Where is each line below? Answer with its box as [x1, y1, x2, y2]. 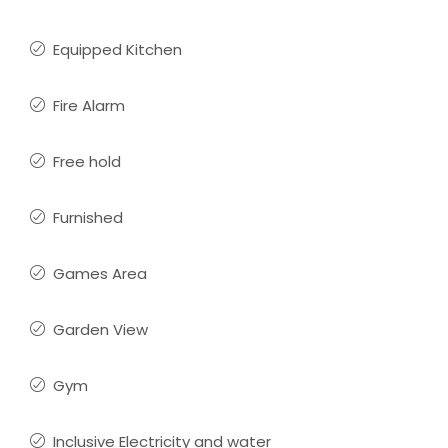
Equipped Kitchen [53, 39, 182, 60]
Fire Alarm [53, 95, 125, 116]
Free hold [53, 151, 121, 172]
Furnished [53, 207, 123, 228]
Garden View [53, 319, 148, 340]
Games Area [53, 263, 147, 284]
